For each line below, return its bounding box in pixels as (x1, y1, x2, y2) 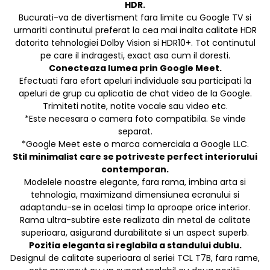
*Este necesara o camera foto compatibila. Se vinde (24, 113, 246, 125)
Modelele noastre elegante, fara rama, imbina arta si (24, 176, 246, 189)
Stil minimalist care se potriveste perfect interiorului (13, 151, 257, 163)
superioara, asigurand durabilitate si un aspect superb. (21, 227, 249, 239)
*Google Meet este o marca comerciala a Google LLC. (21, 138, 249, 151)
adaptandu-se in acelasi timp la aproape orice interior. (20, 201, 250, 214)
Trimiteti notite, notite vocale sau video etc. (42, 100, 228, 113)
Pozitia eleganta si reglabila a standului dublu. (28, 239, 242, 252)
